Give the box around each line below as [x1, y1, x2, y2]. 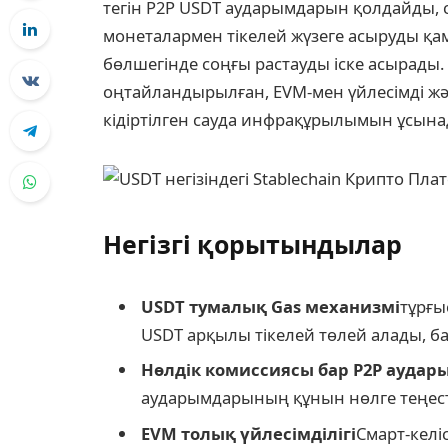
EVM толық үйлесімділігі [141, 421, 356, 445]
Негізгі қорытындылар [103, 227, 402, 262]
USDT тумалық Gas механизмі [141, 295, 400, 319]
